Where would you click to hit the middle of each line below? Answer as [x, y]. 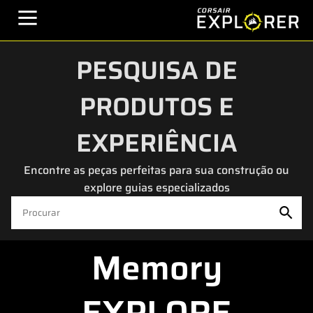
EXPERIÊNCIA [156, 143]
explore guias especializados [156, 188]
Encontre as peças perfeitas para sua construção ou [156, 170]
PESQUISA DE [156, 70]
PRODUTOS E [156, 107]
